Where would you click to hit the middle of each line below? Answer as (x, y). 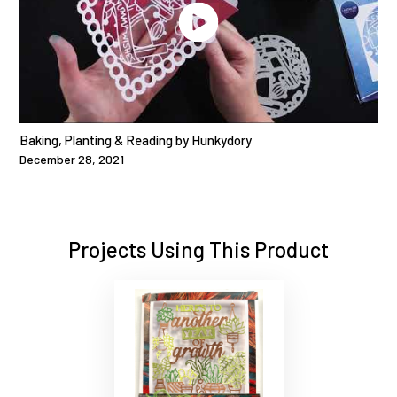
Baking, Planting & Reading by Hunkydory (136, 140)
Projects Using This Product (198, 249)
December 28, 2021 (72, 159)
